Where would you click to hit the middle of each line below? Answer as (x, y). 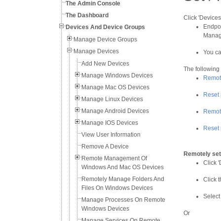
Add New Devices (105, 64)
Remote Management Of (114, 158)
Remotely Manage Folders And (123, 179)
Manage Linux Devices (112, 99)
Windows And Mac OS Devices (123, 167)
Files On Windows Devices (117, 188)
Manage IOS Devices (110, 123)
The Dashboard (87, 15)
